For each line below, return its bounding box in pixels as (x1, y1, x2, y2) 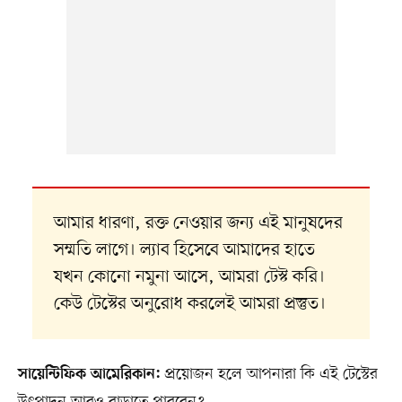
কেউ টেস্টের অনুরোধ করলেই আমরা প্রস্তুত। (53, 293, 326, 317)
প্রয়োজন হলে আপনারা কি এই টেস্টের (160, 363, 378, 386)
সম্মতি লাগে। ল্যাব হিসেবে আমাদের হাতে (53, 239, 315, 263)
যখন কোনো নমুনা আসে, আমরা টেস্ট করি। (53, 266, 325, 290)
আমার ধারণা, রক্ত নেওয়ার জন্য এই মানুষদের (53, 212, 343, 236)
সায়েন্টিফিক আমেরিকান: (17, 366, 161, 385)
